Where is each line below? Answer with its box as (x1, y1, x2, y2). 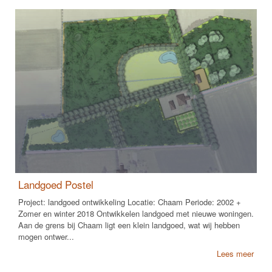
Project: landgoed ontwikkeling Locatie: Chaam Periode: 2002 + (18, 196, 241, 208)
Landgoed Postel (18, 177, 93, 192)
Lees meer (217, 248, 254, 260)
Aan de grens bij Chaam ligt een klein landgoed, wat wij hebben (18, 219, 240, 231)
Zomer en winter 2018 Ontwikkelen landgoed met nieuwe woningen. (18, 208, 254, 220)
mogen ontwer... (18, 231, 74, 243)
